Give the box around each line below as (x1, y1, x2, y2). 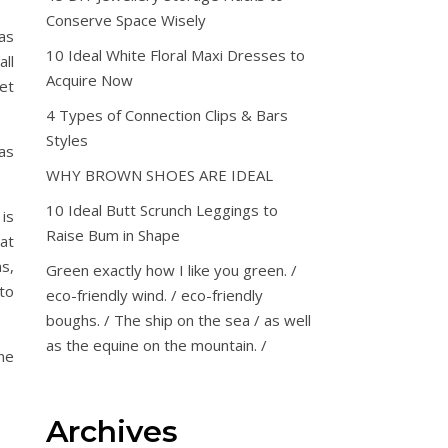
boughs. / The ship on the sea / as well (46, 310, 311, 330)
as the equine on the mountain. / (46, 335, 267, 355)
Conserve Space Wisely (46, 10, 206, 30)
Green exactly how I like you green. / (46, 260, 297, 280)
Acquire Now (46, 70, 133, 90)
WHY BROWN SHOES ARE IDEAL (46, 165, 273, 185)
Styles (46, 130, 88, 150)
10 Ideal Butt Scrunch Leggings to (46, 200, 278, 220)
